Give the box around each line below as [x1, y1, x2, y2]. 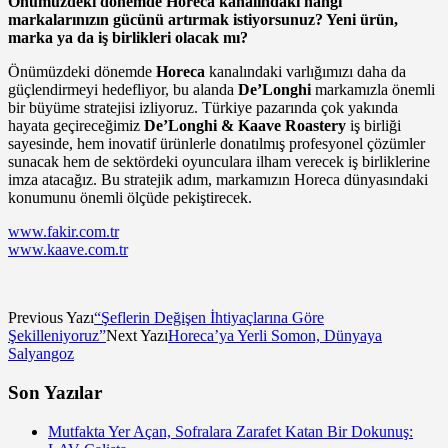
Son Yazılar [8, 381, 102, 403]
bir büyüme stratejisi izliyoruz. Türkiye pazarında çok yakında [8, 99, 398, 117]
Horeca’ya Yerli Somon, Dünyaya [168, 327, 382, 345]
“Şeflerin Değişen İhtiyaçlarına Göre [94, 309, 324, 327]
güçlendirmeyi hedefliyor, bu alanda [8, 81, 238, 99]
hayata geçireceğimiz [8, 117, 144, 135]
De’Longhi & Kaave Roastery [144, 117, 346, 135]
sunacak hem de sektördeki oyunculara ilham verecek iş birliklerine [8, 153, 430, 171]
